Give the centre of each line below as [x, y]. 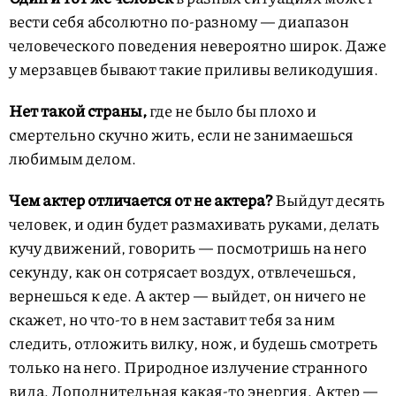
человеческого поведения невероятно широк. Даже [198, 45]
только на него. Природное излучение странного [188, 366]
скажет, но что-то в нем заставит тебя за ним [172, 319]
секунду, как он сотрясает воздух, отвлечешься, [183, 271]
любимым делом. [72, 158]
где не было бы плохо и [233, 110]
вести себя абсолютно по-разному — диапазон [179, 21]
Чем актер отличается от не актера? [141, 199]
